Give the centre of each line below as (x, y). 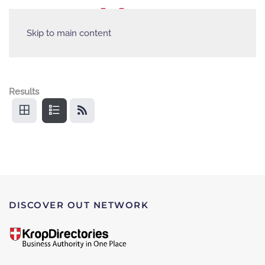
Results (24, 91)
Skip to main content (69, 33)
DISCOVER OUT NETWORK (79, 205)
